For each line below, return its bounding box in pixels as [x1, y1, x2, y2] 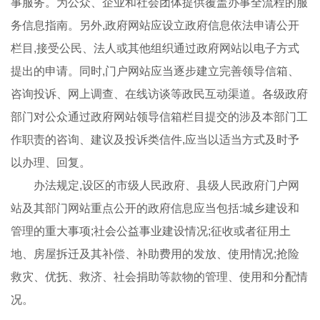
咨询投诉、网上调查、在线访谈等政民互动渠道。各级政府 [11, 87, 309, 100]
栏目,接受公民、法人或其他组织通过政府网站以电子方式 [11, 41, 300, 54]
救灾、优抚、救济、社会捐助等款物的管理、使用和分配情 [11, 270, 309, 283]
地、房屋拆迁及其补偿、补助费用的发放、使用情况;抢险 [11, 247, 300, 260]
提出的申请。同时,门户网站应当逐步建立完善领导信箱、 [11, 64, 300, 77]
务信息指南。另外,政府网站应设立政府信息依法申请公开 [11, 19, 300, 31]
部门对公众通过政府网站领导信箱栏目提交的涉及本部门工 [11, 110, 309, 123]
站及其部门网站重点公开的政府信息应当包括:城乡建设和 [11, 201, 300, 214]
